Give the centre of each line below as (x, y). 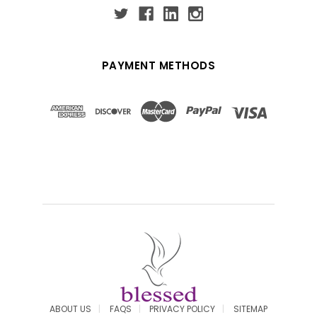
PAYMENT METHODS (158, 66)
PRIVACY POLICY (183, 309)
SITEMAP (251, 309)
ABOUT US (70, 309)
